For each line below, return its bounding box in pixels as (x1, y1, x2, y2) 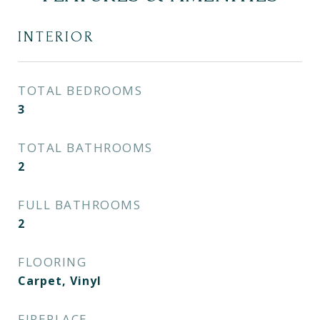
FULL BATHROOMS (18, 196, 141, 213)
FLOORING (18, 254, 86, 270)
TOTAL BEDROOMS (18, 82, 142, 99)
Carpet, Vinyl (18, 273, 101, 289)
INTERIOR (18, 29, 94, 45)
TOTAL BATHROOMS (18, 139, 153, 156)
